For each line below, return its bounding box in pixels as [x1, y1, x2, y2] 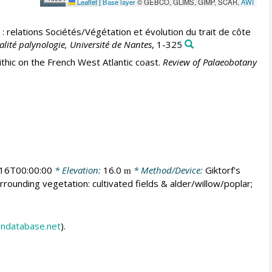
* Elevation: [52, 163, 103, 176]
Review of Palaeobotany [162, 55, 257, 68]
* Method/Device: [131, 163, 205, 176]
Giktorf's [205, 163, 240, 176]
